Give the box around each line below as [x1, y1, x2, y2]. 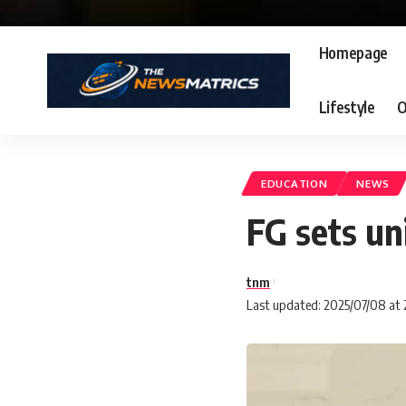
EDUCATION [261, 176, 328, 190]
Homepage [318, 43, 389, 63]
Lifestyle [318, 97, 375, 118]
